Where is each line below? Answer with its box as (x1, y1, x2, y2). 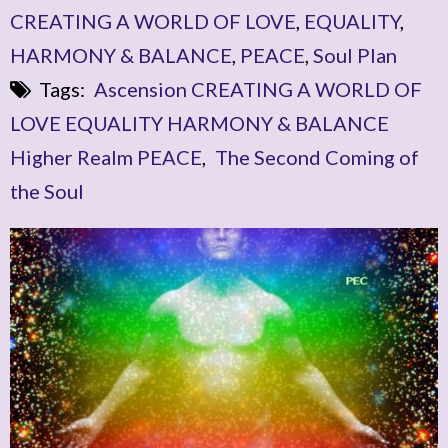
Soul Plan (313, 43, 397, 67)
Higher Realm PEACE (10, 145, 202, 169)
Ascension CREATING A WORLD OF (94, 77, 422, 101)
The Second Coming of (215, 145, 419, 169)
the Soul (10, 179, 84, 203)
